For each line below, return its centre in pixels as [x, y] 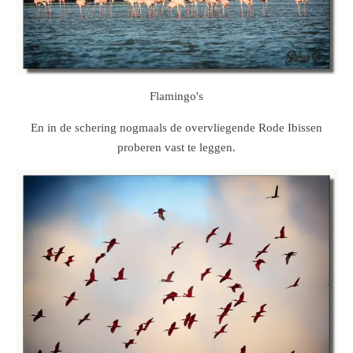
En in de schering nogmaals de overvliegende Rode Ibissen [176, 127]
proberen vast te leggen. [176, 147]
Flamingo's [176, 96]
